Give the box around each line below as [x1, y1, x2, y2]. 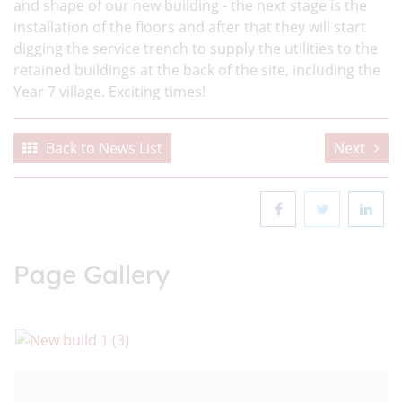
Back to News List [46, 138, 162, 158]
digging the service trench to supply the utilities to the [13, 39, 378, 58]
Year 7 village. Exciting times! [13, 82, 205, 101]
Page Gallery [13, 258, 170, 290]
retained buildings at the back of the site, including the [13, 60, 380, 80]
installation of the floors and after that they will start [13, 17, 366, 37]
